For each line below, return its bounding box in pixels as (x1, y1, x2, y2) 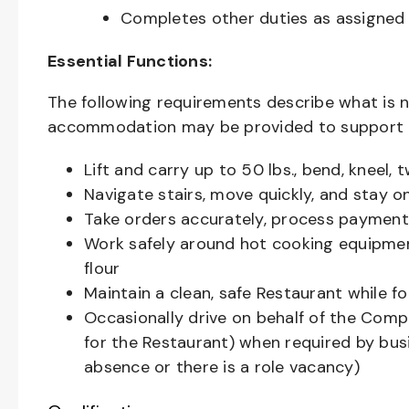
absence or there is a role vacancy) (84, 356, 360, 378)
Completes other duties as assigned (121, 7, 405, 29)
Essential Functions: (47, 50, 212, 72)
